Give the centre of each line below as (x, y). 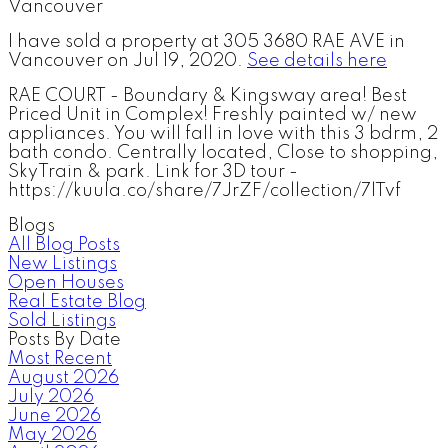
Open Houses (66, 282)
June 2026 (54, 415)
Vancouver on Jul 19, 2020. (127, 60)
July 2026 (51, 396)
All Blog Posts (64, 244)
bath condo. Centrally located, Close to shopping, (223, 152)
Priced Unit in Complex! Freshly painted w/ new (212, 114)
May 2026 (52, 434)
